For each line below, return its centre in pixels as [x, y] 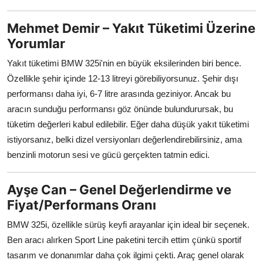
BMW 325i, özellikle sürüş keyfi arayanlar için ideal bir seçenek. [128, 224]
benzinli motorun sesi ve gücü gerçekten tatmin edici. [108, 154]
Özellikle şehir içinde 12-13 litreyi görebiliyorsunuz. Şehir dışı [123, 78]
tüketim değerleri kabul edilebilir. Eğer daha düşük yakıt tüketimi [128, 124]
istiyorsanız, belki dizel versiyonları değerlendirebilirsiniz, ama [124, 139]
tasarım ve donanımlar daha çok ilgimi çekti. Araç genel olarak [126, 255]
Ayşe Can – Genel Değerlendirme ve [119, 189]
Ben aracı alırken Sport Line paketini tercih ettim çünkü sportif [124, 240]
